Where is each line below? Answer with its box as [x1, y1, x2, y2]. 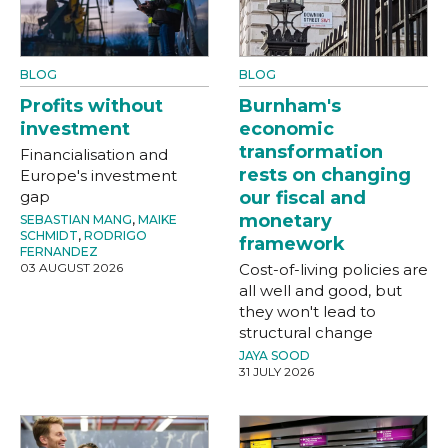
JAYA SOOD [239, 347, 310, 363]
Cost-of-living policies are [239, 259, 428, 279]
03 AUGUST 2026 [20, 259, 123, 275]
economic [239, 117, 334, 140]
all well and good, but [239, 280, 402, 300]
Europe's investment [20, 165, 177, 185]
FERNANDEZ [20, 243, 98, 259]
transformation [239, 140, 383, 163]
